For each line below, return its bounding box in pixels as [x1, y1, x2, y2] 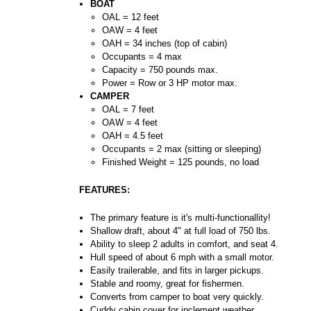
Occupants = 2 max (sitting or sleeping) [101, 143, 261, 154]
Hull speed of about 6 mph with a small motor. [90, 251, 275, 262]
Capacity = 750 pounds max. [101, 64, 218, 75]
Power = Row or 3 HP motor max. [101, 77, 237, 88]
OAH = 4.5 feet [101, 130, 163, 141]
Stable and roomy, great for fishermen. [90, 278, 245, 289]
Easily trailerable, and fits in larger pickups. [90, 264, 264, 276]
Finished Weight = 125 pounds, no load [101, 156, 259, 167]
